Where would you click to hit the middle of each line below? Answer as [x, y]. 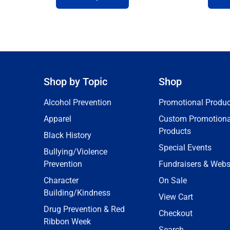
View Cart [176, 197]
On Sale [173, 180]
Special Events [185, 148]
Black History [68, 135]
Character [61, 180]
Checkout [176, 213]
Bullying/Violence [75, 152]
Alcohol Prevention [78, 102]
